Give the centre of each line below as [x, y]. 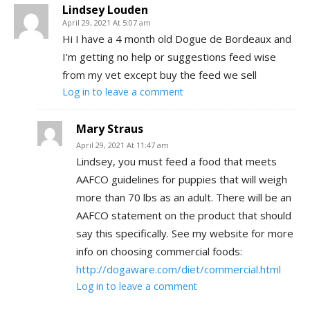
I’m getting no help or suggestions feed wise [169, 57]
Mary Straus [110, 129]
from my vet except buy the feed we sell [159, 75]
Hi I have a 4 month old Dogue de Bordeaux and [177, 39]
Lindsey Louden [105, 10]
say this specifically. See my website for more [185, 234]
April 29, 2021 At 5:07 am [107, 23]
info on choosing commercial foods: [159, 252]
